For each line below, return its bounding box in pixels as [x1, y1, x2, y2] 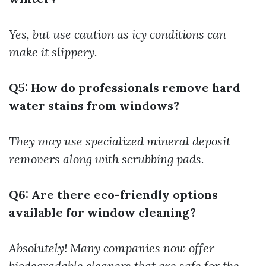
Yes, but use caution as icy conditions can [9, 27, 226, 42]
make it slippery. [9, 45, 97, 59]
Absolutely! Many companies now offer [9, 240, 214, 255]
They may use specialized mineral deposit [9, 134, 230, 148]
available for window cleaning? [9, 205, 196, 220]
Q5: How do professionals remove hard [9, 80, 240, 95]
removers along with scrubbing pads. [9, 151, 204, 166]
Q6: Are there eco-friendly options [9, 187, 218, 202]
